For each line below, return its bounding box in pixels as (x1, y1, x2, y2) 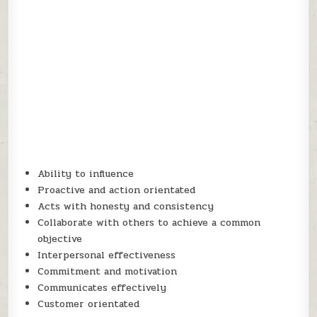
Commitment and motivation (38, 264, 178, 279)
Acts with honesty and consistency (38, 199, 214, 214)
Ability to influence (38, 166, 134, 182)
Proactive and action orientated (38, 183, 196, 198)
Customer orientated (38, 296, 140, 312)
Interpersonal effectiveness (38, 248, 176, 263)
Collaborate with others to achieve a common (38, 215, 261, 231)
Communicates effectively (38, 280, 167, 296)
